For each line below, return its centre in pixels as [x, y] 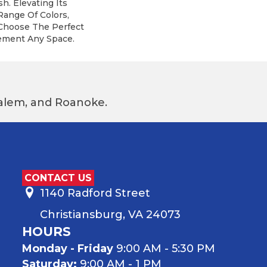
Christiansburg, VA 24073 [110, 214]
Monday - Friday [67, 248]
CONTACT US [58, 178]
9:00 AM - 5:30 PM [164, 248]
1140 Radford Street [95, 193]
